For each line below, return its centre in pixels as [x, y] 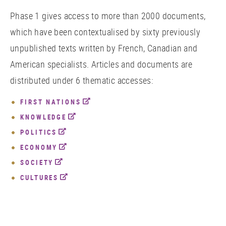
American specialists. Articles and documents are [101, 64]
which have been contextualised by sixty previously [105, 32]
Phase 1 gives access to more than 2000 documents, [108, 16]
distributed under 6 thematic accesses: [82, 80]
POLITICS [39, 132]
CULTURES [40, 178]
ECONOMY [39, 148]
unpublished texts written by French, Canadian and [104, 48]
